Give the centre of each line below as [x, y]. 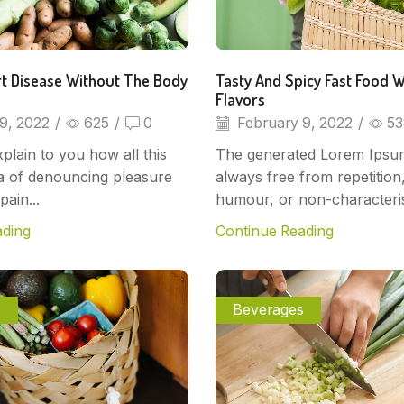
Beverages [269, 309]
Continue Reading [275, 231]
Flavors [240, 99]
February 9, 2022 [293, 123]
